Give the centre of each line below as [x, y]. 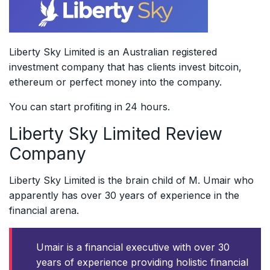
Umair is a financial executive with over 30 [133, 247]
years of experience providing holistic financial [142, 262]
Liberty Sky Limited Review [116, 133]
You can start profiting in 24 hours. [89, 106]
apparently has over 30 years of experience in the [124, 195]
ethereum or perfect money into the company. [115, 82]
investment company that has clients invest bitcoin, [125, 67]
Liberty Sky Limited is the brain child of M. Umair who [131, 180]
